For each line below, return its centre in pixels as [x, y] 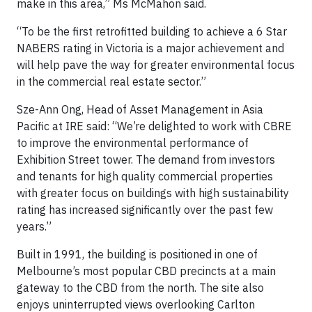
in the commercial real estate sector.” [111, 81]
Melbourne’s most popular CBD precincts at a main [146, 271]
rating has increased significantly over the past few [145, 210]
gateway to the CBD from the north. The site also [140, 288]
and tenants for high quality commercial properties [145, 176]
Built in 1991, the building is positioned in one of [137, 254]
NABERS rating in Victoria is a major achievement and [150, 48]
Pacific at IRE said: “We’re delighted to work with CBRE [154, 126]
